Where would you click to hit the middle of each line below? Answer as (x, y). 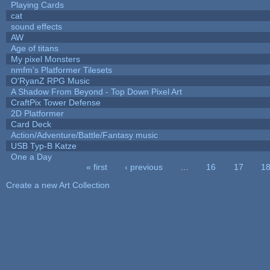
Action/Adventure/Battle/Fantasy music (84, 135)
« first (96, 167)
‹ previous (144, 167)
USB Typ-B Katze (43, 146)
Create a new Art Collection (58, 185)
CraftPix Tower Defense (55, 102)
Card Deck (31, 124)
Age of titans (34, 48)
